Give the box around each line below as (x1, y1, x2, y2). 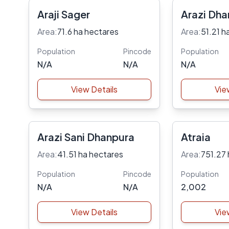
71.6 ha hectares (57, 26, 119, 37)
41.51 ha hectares (57, 149, 123, 159)
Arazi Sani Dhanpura (37, 130, 134, 143)
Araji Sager (37, 8, 90, 20)
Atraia (180, 130, 211, 143)
